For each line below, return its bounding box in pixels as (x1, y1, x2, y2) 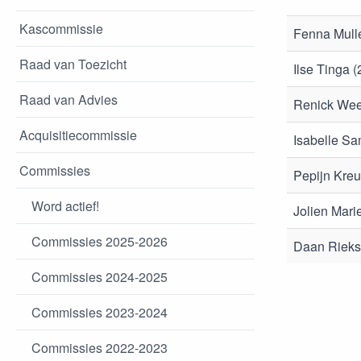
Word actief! (31, 197, 99, 216)
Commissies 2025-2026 (31, 232, 168, 251)
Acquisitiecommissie (19, 126, 137, 145)
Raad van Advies (19, 90, 118, 110)
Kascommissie (19, 19, 103, 39)
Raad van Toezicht (19, 55, 127, 74)
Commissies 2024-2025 (31, 268, 168, 287)
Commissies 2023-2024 (31, 303, 168, 322)
